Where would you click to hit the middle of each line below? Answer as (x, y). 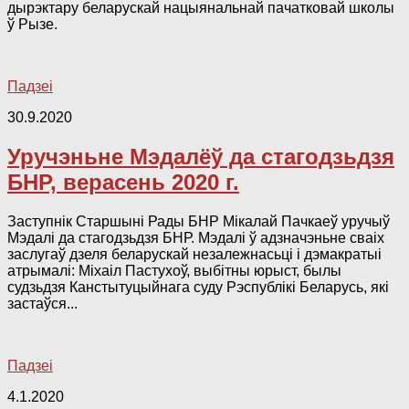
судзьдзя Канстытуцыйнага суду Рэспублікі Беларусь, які (198, 288)
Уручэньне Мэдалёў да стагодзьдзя (201, 157)
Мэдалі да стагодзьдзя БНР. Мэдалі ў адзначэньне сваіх (196, 238)
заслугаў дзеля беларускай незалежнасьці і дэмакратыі (194, 255)
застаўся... (42, 304)
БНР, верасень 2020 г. (123, 183)
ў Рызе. (32, 25)
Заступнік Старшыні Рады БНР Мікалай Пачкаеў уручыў (199, 222)
